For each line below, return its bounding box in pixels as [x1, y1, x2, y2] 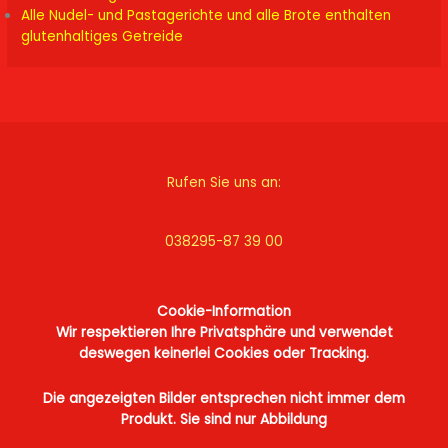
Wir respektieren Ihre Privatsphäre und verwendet [55, 322, 393, 342]
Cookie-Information [157, 301, 291, 321]
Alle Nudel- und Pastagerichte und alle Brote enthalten [21, 5, 392, 25]
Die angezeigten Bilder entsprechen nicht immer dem [43, 388, 405, 408]
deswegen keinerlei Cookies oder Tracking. [79, 343, 369, 363]
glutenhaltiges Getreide [21, 26, 184, 46]
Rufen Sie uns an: [167, 173, 281, 193]
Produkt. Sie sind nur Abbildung [121, 409, 327, 429]
